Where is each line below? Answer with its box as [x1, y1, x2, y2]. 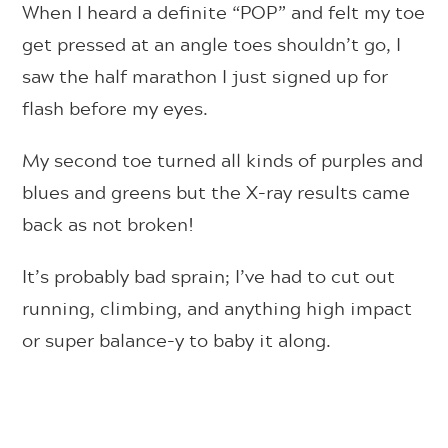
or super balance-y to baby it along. [22, 325, 337, 354]
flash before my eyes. [22, 93, 219, 122]
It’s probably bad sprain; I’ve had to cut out [22, 261, 396, 290]
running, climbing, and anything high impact [22, 293, 413, 322]
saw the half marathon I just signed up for [22, 61, 389, 90]
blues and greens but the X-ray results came [22, 177, 411, 206]
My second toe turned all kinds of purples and [22, 145, 424, 174]
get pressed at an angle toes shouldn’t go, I [22, 29, 402, 58]
